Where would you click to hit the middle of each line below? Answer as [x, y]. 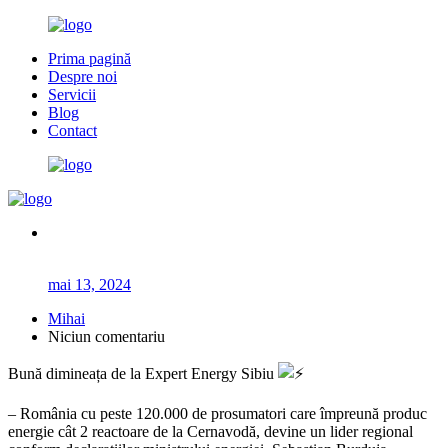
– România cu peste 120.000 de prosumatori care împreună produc [217, 413]
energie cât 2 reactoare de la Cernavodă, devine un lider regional [210, 431]
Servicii [72, 94]
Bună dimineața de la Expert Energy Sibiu [143, 373]
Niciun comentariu [106, 336]
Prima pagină [89, 58]
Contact [72, 130]
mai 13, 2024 [89, 284]
